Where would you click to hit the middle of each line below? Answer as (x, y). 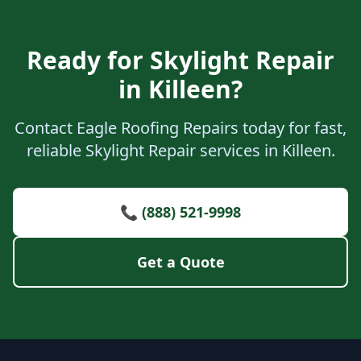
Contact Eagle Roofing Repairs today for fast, (180, 128)
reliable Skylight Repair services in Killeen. (180, 150)
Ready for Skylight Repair (180, 60)
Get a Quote (180, 262)
